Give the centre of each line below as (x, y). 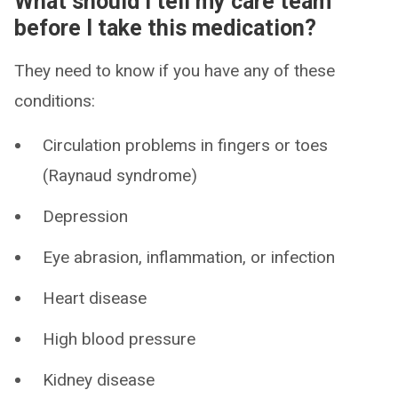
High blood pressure (119, 339)
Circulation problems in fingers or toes (185, 145)
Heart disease (95, 298)
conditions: (55, 101)
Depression (85, 216)
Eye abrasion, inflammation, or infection (189, 257)
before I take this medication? (165, 28)
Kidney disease (99, 380)
